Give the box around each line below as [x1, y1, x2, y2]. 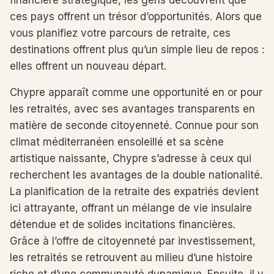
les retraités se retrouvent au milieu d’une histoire [10, 251, 253, 264]
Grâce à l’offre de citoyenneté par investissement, [10, 235, 256, 247]
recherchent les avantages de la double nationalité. [10, 169, 262, 181]
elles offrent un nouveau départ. [10, 60, 166, 72]
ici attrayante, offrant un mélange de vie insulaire [10, 202, 252, 214]
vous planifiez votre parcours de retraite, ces [10, 27, 231, 39]
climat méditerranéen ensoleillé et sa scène [10, 136, 224, 148]
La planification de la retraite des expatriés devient [10, 185, 259, 198]
